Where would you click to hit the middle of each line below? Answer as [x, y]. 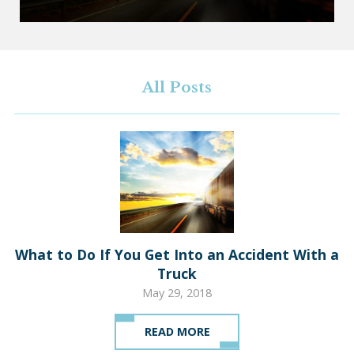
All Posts [177, 87]
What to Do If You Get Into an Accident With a [177, 254]
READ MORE [177, 331]
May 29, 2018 [177, 292]
